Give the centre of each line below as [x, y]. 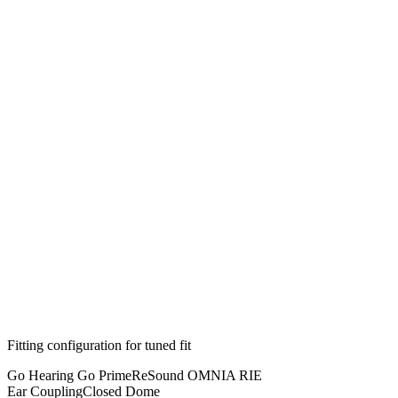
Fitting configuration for [76, 346]
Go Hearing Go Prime [69, 376]
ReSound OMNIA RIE [197, 376]
